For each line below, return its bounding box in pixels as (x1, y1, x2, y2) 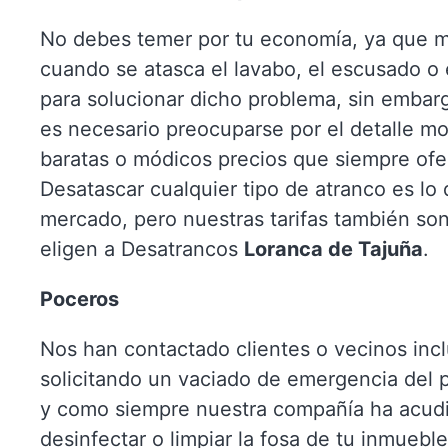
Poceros (40, 287, 119, 311)
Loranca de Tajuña (244, 237, 423, 261)
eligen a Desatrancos (40, 237, 244, 261)
